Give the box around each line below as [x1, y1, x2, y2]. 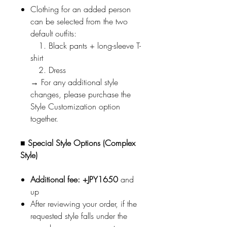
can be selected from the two [30, 15, 128, 27]
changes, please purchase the [30, 88, 131, 100]
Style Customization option [30, 100, 120, 112]
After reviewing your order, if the [30, 198, 137, 209]
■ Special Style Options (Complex [20, 137, 135, 148]
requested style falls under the [30, 210, 127, 221]
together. [30, 112, 58, 124]
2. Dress [30, 64, 66, 75]
